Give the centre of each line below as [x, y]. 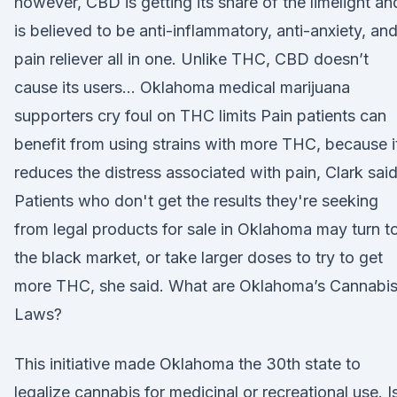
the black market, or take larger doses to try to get [198, 257]
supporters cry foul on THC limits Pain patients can [200, 116]
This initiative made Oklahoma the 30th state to [187, 364]
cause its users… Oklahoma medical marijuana [182, 87]
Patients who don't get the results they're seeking [196, 201]
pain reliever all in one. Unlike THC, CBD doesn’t [191, 59]
